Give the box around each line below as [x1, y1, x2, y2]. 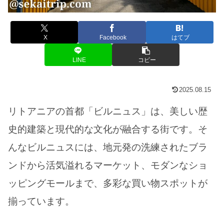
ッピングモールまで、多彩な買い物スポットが [8, 177, 207, 188]
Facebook [99, 34, 126, 41]
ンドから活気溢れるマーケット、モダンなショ [8, 159, 207, 170]
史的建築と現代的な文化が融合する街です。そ [8, 123, 207, 134]
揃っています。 [8, 195, 74, 206]
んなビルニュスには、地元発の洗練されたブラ [8, 141, 207, 152]
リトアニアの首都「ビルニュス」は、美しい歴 [8, 105, 207, 116]
